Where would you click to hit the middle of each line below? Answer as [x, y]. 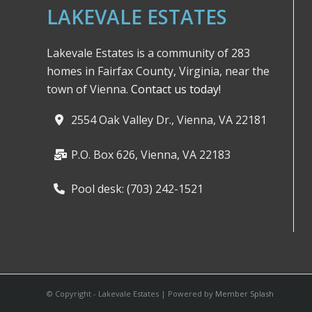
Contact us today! [176, 89]
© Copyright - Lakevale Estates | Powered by [131, 293]
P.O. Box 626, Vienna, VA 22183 [151, 154]
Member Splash [244, 293]
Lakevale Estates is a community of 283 [148, 53]
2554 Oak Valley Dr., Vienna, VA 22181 [169, 120]
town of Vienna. [89, 89]
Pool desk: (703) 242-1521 [137, 189]
